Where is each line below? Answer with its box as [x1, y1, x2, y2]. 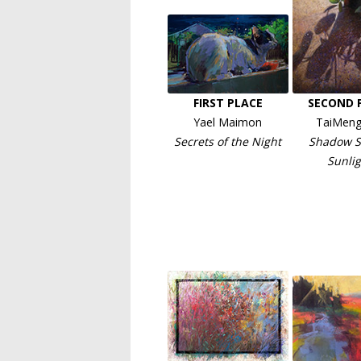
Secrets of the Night [174, 134, 281, 149]
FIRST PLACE [193, 95, 263, 110]
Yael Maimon [193, 114, 262, 130]
